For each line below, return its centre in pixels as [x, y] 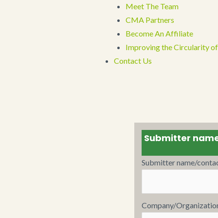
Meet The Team [152, 6]
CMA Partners [150, 20]
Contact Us [133, 61]
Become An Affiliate [159, 33]
